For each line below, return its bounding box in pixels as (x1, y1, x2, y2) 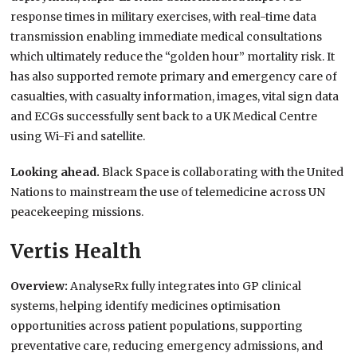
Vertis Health (10, 239, 143, 265)
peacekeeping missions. (10, 205, 144, 220)
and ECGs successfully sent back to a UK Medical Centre (10, 109, 318, 124)
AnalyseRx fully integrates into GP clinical (70, 279, 302, 294)
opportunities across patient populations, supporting (10, 319, 304, 334)
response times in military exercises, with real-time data (10, 10, 317, 25)
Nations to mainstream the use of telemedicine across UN (10, 185, 326, 200)
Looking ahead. (10, 165, 103, 180)
